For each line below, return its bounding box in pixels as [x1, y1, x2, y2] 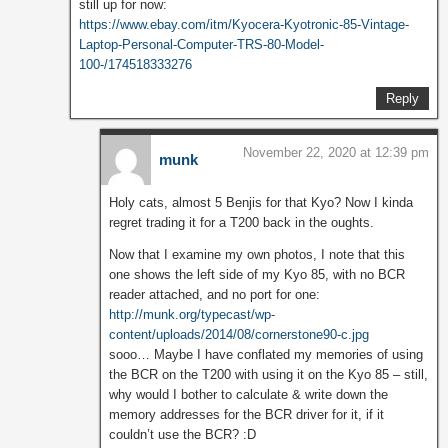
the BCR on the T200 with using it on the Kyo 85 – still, [109, 367, 428, 383]
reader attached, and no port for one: [109, 287, 320, 303]
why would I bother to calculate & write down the [109, 387, 388, 403]
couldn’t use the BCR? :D [109, 427, 256, 443]
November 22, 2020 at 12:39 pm [243, 145, 429, 161]
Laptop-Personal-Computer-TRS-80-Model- [79, 37, 324, 53]
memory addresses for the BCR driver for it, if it [109, 407, 384, 423]
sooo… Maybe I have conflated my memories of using [109, 347, 423, 363]
